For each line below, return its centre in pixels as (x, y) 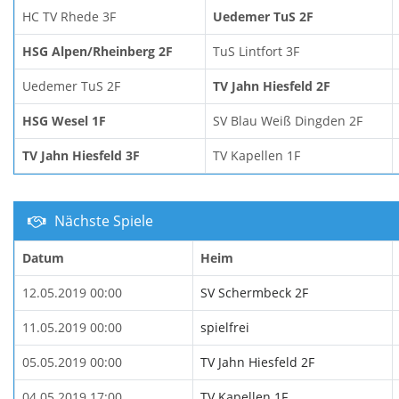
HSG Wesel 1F (64, 120)
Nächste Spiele (102, 220)
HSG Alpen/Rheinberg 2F (98, 51)
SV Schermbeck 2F (254, 292)
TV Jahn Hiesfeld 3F (81, 155)
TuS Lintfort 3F (256, 51)
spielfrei (225, 327)
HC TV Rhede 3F (69, 16)
